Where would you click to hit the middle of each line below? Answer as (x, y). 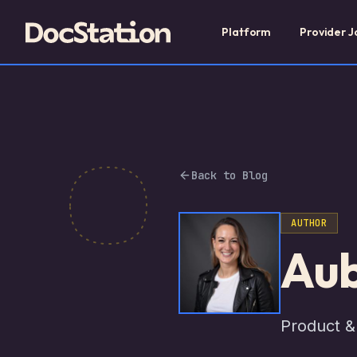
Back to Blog (229, 175)
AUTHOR (309, 223)
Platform (247, 32)
